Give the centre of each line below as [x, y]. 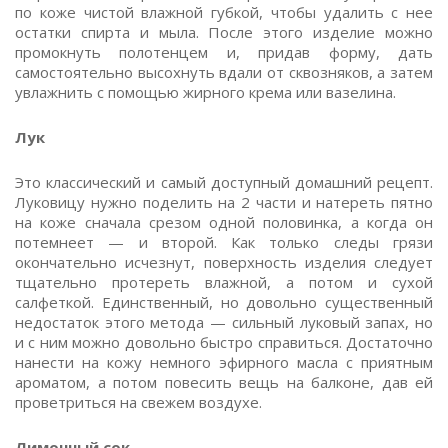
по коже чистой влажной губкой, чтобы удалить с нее [224, 12]
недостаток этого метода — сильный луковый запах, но [224, 322]
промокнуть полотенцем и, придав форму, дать [224, 52]
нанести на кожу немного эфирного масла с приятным [224, 362]
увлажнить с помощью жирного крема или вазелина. [205, 92]
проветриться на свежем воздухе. [138, 402]
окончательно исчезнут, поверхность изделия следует [224, 262]
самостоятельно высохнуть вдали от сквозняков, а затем [224, 72]
